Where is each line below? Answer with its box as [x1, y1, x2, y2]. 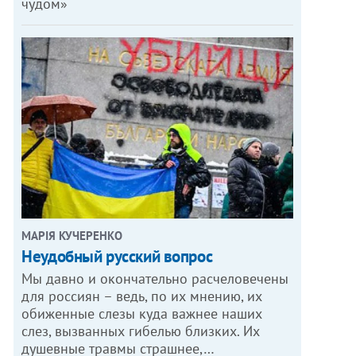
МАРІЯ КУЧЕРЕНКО [21, 227, 123, 243]
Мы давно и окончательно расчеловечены [21, 269, 289, 288]
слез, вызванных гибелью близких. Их [21, 321, 261, 340]
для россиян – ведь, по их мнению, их [21, 286, 263, 305]
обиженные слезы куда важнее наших [21, 304, 263, 323]
